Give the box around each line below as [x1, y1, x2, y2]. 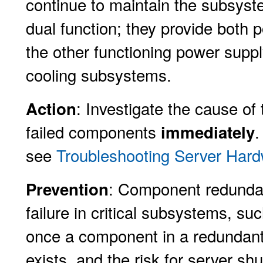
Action [26, 97, 76, 120]
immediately [161, 120, 255, 143]
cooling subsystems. [26, 63, 171, 86]
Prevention [26, 177, 109, 200]
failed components [26, 120, 161, 143]
